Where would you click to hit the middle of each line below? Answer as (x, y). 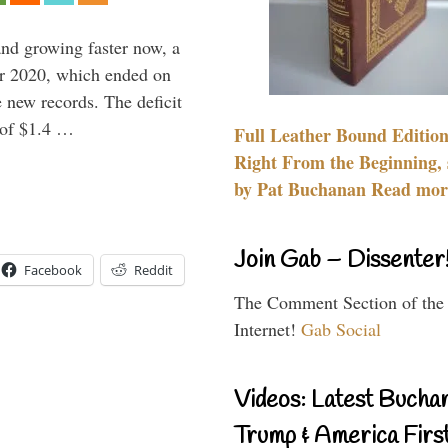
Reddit (153, 270)
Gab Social (341, 328)
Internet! (267, 328)
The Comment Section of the (339, 301)
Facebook (53, 270)
